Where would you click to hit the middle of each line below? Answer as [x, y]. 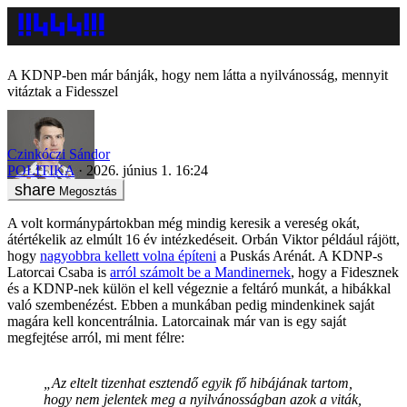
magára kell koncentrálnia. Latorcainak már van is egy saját [177, 321]
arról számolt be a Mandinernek [200, 272]
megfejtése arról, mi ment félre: [96, 337]
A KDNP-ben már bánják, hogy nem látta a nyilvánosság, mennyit [198, 75]
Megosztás [88, 191]
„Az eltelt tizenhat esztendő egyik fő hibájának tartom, [198, 382]
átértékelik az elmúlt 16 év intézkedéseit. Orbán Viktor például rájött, [203, 239]
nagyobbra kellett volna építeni [128, 255]
